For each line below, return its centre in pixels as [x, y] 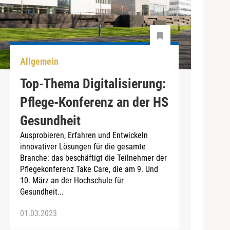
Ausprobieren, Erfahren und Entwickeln [84, 135]
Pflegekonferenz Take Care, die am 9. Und [89, 169]
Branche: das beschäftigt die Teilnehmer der [93, 158]
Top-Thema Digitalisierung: [93, 83]
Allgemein [39, 62]
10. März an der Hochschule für [72, 180]
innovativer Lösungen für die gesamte [83, 146]
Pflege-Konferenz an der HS [94, 102]
